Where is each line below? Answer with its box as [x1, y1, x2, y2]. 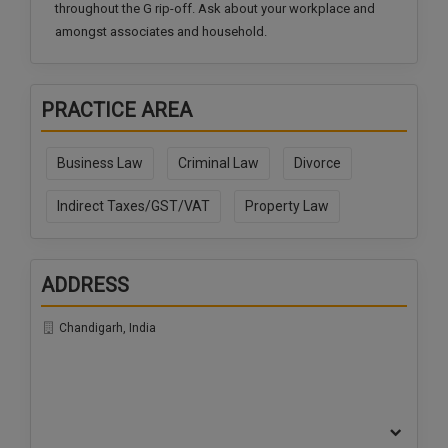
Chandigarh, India [56, 321, 157, 336]
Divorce [294, 155, 341, 172]
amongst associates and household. [55, 24, 267, 40]
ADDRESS [41, 273, 129, 298]
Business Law [57, 155, 143, 172]
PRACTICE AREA [41, 98, 192, 123]
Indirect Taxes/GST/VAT [57, 198, 210, 215]
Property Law [245, 198, 329, 215]
